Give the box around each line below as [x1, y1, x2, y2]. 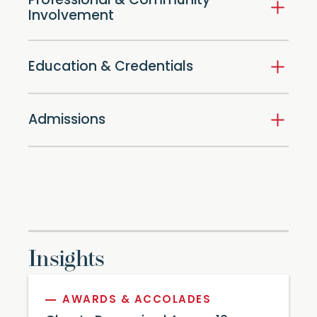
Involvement [28, 9, 114, 23]
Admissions [28, 114, 105, 128]
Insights [28, 248, 105, 272]
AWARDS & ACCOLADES [62, 294, 211, 306]
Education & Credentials [28, 61, 193, 75]
